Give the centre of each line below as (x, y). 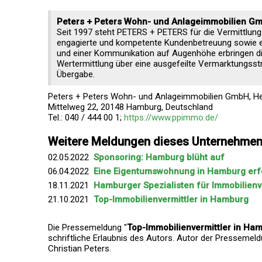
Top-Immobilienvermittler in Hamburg (171, 199)
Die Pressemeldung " (87, 227)
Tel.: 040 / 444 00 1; (86, 118)
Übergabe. (76, 74)
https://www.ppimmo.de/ (171, 118)
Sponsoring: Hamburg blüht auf (159, 157)
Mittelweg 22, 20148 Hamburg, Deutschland (130, 107)
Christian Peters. (80, 249)
